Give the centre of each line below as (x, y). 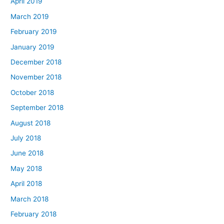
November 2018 (36, 77)
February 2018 (34, 214)
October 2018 (32, 92)
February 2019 (34, 32)
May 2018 (26, 168)
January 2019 (33, 47)
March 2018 (30, 199)
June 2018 (27, 153)
